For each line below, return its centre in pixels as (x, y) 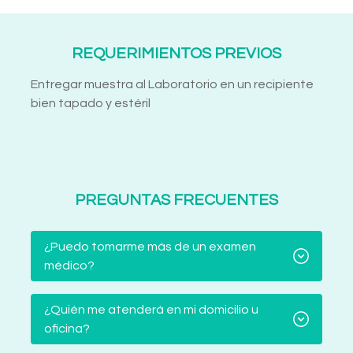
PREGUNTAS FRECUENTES (176, 201)
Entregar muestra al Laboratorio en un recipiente (172, 85)
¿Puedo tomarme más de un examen (150, 247)
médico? (69, 266)
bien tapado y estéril (91, 104)
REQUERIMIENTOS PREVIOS (176, 54)
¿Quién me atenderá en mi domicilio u (151, 310)
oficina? (67, 329)
